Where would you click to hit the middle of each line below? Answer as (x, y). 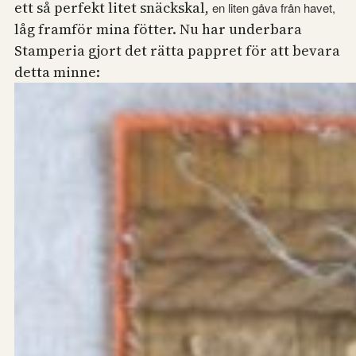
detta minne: (57, 72)
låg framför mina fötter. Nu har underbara (158, 29)
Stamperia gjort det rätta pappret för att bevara (177, 51)
